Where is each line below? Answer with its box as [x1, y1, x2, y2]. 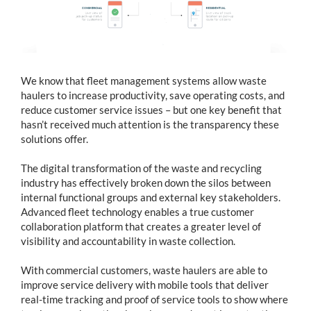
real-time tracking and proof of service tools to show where [21, 292, 288, 305]
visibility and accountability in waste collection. [21, 234, 235, 247]
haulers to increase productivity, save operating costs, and [21, 88, 285, 101]
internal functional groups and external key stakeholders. [21, 190, 283, 203]
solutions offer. [21, 132, 92, 145]
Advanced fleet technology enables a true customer [21, 205, 254, 218]
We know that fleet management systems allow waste [21, 74, 267, 87]
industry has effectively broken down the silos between [21, 176, 271, 189]
